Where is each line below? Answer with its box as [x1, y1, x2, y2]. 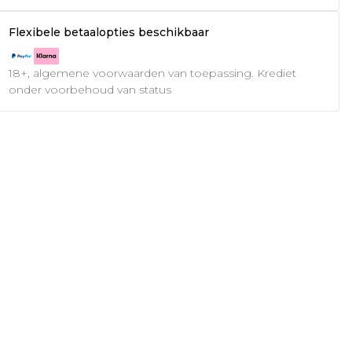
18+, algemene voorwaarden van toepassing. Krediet [8, 65, 296, 80]
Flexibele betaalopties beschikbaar [8, 24, 209, 39]
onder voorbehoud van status [8, 82, 171, 97]
